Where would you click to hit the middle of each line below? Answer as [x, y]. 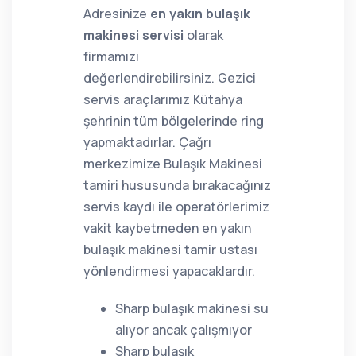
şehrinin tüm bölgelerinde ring [174, 121]
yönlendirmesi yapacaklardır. [169, 271]
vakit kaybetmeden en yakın [167, 228]
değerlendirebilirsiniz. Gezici [170, 78]
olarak [203, 35]
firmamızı [111, 56]
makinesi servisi [133, 35]
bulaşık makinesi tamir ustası [170, 250]
